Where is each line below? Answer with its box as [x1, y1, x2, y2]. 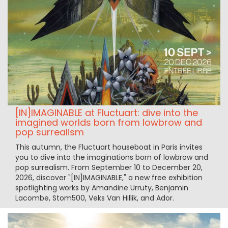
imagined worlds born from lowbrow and [15, 116, 202, 129]
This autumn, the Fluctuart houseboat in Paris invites [15, 142, 203, 153]
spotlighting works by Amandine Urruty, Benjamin [15, 183, 188, 193]
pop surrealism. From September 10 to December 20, [15, 162, 203, 173]
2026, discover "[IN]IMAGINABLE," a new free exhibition [15, 173, 203, 183]
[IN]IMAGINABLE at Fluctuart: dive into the [15, 106, 198, 120]
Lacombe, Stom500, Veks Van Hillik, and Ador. [15, 193, 174, 204]
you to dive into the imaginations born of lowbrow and [15, 152, 208, 163]
